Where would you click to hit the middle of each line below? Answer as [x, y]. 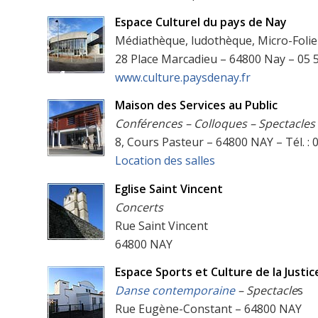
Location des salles [165, 161]
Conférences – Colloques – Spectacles [215, 124]
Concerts [139, 207]
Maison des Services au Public [196, 105]
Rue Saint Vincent [161, 225]
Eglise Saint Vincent [169, 188]
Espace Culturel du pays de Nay [201, 22]
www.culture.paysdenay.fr [183, 77]
